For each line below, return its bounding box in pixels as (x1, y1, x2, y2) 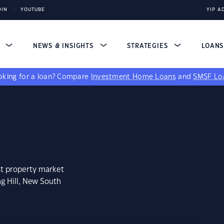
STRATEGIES (127, 43, 170, 49)
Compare (57, 73, 91, 80)
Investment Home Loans (90, 73, 176, 80)
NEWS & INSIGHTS (32, 43, 96, 49)
